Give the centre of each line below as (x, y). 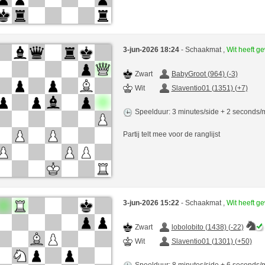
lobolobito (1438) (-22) (207, 227)
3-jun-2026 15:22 (152, 203)
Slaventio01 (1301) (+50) (211, 241)
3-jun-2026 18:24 (152, 49)
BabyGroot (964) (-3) (204, 74)
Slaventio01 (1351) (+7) (209, 88)
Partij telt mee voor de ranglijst (171, 134)
